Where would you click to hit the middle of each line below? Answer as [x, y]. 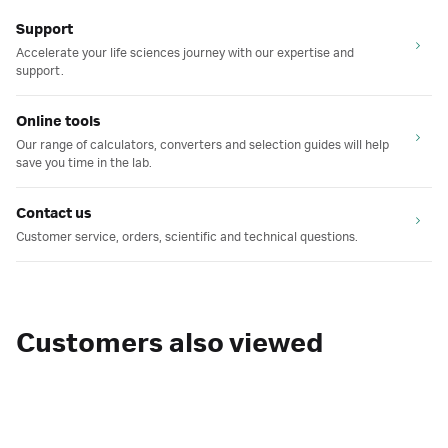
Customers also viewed [170, 344]
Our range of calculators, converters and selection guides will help [202, 145]
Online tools [58, 122]
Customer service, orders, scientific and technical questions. [187, 237]
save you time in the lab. [84, 163]
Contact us [54, 214]
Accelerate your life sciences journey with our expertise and [185, 53]
